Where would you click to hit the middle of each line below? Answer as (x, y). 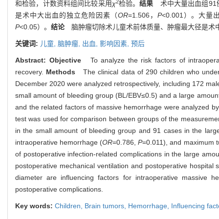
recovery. (29, 72)
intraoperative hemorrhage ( (59, 142)
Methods (60, 72)
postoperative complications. (59, 189)
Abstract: (32, 60)
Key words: (35, 206)
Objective (65, 60)
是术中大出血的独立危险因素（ (66, 15)
